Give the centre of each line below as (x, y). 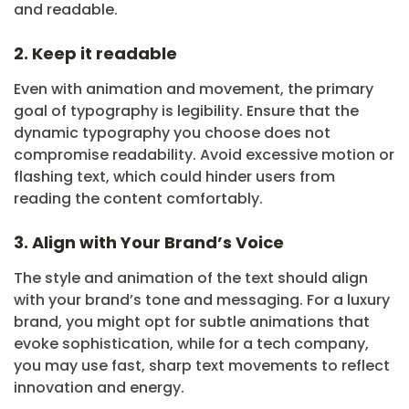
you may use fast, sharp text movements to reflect (202, 366)
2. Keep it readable (95, 53)
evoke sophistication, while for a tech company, (191, 344)
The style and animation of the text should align (191, 278)
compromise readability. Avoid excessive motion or (204, 155)
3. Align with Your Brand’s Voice (149, 242)
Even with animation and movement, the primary (194, 89)
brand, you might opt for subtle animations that (192, 322)
